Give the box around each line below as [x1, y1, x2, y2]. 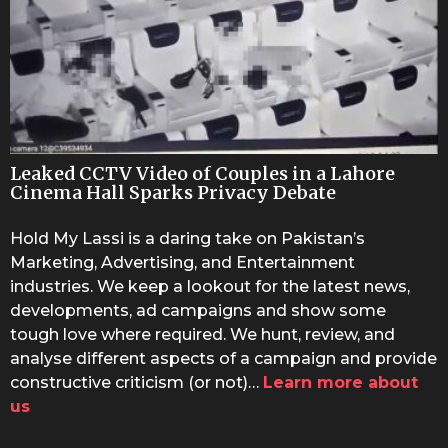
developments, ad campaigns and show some [10, 300, 386, 320]
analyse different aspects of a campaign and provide [10, 348, 437, 368]
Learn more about [263, 372, 418, 392]
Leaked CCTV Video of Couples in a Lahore [10, 162, 395, 186]
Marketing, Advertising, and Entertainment [10, 252, 355, 272]
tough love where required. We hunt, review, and [10, 324, 395, 344]
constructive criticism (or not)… [10, 372, 263, 392]
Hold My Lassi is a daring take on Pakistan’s [10, 228, 365, 248]
